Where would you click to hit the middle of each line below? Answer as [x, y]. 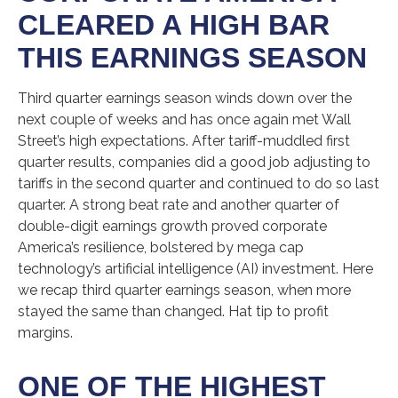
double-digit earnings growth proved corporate [172, 226]
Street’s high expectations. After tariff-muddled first [184, 141]
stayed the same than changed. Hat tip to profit [173, 311]
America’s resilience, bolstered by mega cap [161, 247]
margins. [45, 333]
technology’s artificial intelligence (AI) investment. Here [195, 269]
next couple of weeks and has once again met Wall [184, 119]
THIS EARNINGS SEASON [192, 58]
